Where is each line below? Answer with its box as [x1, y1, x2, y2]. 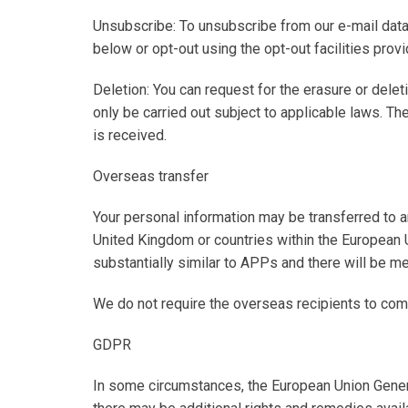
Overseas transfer [93, 168, 209, 185]
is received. [93, 127, 167, 144]
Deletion [93, 81, 147, 98]
